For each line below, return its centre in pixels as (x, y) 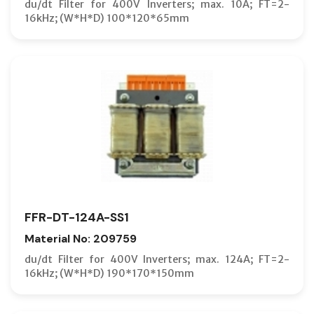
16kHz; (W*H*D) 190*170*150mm (109, 273)
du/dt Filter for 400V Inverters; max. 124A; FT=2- (157, 259)
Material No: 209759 (81, 238)
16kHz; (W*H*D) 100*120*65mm (107, 18)
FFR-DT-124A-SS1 (77, 217)
